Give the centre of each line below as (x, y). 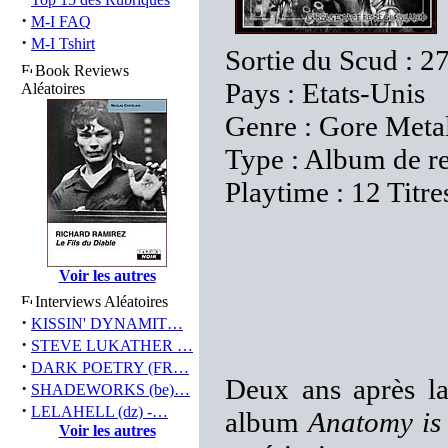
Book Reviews (82, 70)
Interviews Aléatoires (101, 301)
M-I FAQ (61, 21)
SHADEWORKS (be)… (110, 389)
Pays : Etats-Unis (325, 93)
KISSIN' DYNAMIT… (107, 323)
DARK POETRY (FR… (110, 367)
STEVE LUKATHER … (112, 345)
